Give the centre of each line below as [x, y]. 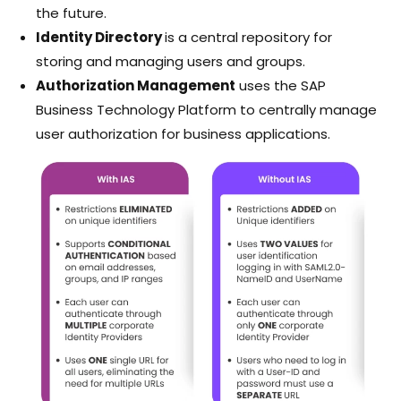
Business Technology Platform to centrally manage [206, 109]
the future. [71, 13]
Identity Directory [100, 37]
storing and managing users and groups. [171, 61]
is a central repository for [248, 37]
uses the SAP [281, 85]
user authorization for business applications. [183, 133]
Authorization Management [136, 85]
